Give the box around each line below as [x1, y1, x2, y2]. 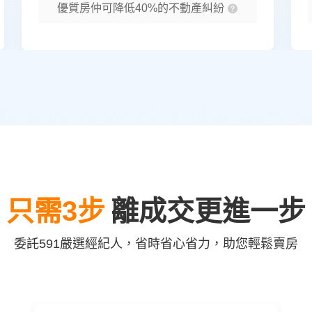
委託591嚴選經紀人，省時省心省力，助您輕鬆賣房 [14, 237, 298, 251]
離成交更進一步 [111, 196, 306, 226]
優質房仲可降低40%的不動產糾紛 [57, 2, 227, 14]
